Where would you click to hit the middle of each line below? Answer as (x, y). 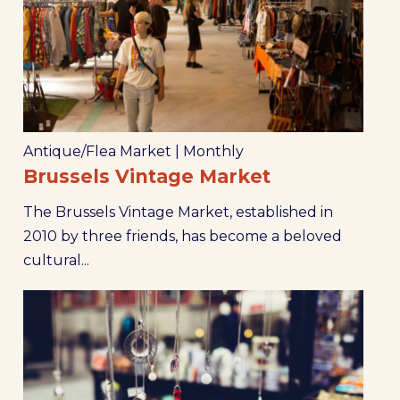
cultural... (56, 261)
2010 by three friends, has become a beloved (182, 237)
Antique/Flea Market (97, 152)
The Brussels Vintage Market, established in (178, 212)
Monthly (213, 152)
